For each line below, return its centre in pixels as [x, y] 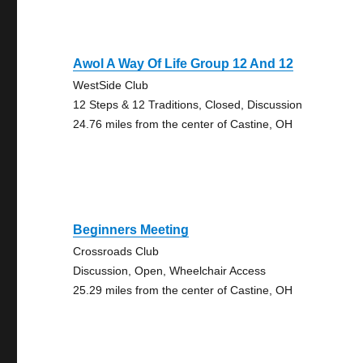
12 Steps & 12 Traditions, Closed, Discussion [188, 105]
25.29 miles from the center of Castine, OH [183, 290]
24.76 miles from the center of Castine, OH [183, 124]
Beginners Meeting [131, 230]
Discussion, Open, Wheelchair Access [170, 271]
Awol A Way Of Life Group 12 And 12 [184, 64]
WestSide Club [111, 85]
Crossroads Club [116, 251]
